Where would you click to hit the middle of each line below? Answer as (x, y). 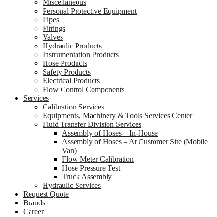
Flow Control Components (84, 89)
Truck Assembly (87, 177)
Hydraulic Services (72, 185)
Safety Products (67, 72)
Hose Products (65, 63)
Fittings (54, 28)
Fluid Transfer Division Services (92, 124)
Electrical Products (71, 81)
